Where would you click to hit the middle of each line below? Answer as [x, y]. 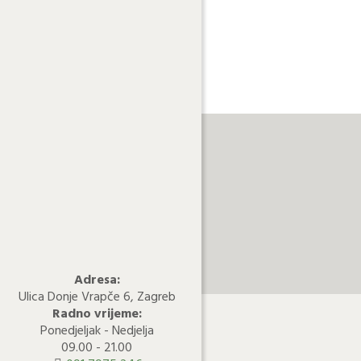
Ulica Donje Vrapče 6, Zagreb [97, 297]
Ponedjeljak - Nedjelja [97, 331]
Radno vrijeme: [97, 314]
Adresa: [97, 280]
